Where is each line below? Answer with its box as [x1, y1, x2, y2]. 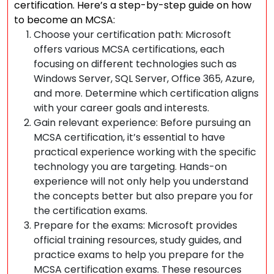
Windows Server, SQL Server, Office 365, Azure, [34, 72, 254, 86]
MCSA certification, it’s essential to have [34, 130, 225, 144]
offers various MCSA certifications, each [34, 42, 224, 56]
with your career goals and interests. [34, 101, 209, 115]
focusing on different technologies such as [34, 57, 237, 71]
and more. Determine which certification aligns [34, 86, 259, 100]
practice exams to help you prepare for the [34, 248, 244, 262]
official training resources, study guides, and [34, 233, 242, 247]
